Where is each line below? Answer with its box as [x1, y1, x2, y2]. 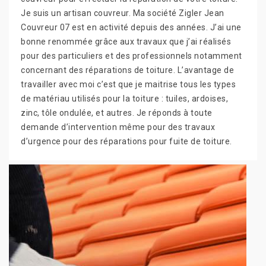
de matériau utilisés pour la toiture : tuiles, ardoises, [21, 93, 228, 103]
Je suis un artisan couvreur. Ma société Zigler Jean [21, 8, 224, 18]
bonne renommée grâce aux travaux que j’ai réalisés [21, 36, 231, 46]
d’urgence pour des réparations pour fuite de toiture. [21, 136, 232, 146]
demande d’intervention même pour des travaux [21, 122, 215, 132]
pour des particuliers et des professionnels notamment [21, 50, 242, 61]
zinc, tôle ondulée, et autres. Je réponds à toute [21, 107, 213, 118]
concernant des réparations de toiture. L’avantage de [21, 65, 234, 75]
